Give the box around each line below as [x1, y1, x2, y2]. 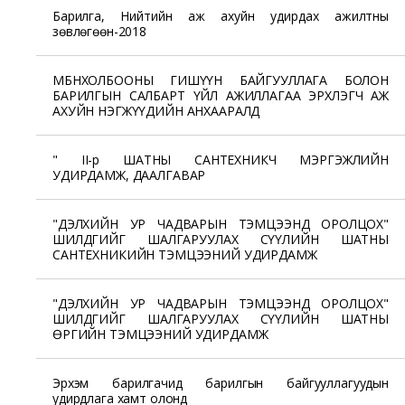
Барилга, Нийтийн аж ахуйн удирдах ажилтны [52, 6, 389, 24]
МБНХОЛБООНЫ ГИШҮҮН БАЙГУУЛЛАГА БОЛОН [52, 71, 389, 89]
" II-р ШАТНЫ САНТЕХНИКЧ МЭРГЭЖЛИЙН [52, 150, 389, 168]
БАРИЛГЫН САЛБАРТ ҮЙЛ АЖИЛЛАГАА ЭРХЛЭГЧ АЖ [52, 86, 389, 104]
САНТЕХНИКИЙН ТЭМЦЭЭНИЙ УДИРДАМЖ [52, 245, 317, 263]
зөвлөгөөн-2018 [52, 22, 146, 40]
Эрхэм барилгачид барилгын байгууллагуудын [52, 373, 389, 391]
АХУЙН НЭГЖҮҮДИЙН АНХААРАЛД [52, 101, 260, 119]
